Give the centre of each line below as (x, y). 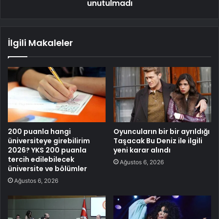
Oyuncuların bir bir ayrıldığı (162, 131)
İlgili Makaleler (40, 43)
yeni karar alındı (142, 150)
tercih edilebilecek (41, 159)
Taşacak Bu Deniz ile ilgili (158, 141)
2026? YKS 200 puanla (47, 150)
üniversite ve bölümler (47, 168)
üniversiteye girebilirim (49, 141)
